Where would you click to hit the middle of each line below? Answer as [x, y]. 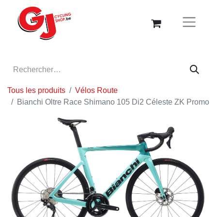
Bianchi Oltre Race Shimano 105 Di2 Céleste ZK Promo [113, 102]
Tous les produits [36, 91]
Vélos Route [96, 91]
